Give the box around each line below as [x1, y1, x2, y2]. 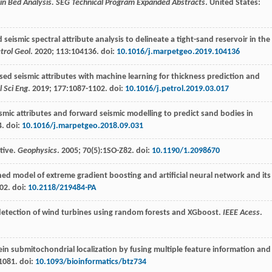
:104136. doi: [69, 47, 117, 56]
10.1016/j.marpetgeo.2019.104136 [117, 47, 240, 56]
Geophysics [18, 146, 57, 155]
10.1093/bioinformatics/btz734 [35, 257, 146, 267]
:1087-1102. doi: [66, 84, 125, 93]
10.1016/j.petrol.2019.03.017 [125, 84, 229, 93]
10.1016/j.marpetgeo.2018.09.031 [22, 121, 143, 131]
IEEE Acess [223, 208, 260, 217]
